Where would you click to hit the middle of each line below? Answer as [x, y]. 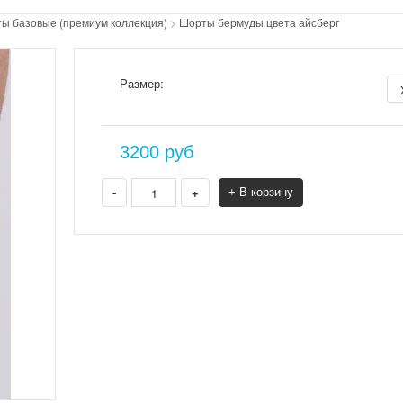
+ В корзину [261, 192]
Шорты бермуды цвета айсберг [259, 22]
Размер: [142, 83]
